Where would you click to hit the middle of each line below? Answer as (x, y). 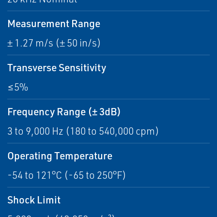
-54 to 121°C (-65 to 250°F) (67, 175)
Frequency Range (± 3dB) (64, 111)
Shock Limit (34, 200)
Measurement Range (54, 23)
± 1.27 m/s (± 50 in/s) (54, 43)
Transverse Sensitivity (57, 67)
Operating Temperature (60, 155)
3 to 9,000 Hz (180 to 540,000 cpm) (83, 131)
